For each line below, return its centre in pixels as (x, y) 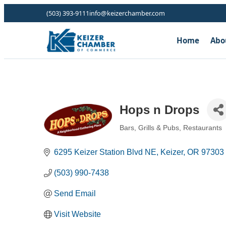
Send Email (75, 193)
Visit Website (77, 214)
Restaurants (203, 128)
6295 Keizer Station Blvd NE (105, 152)
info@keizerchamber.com (127, 13)
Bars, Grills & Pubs (149, 128)
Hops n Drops (159, 109)
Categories (136, 134)
